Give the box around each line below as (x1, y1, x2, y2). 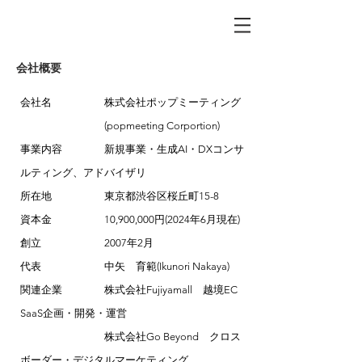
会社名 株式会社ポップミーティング (20, 96, 241, 108)
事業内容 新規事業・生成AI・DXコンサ (20, 143, 244, 155)
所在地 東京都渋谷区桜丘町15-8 (20, 190, 219, 202)
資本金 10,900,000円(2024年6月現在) (20, 213, 240, 225)
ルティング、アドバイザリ (20, 166, 146, 179)
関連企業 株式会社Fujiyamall (20, 284, 203, 296)
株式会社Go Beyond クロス (20, 330, 241, 343)
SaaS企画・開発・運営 (20, 307, 127, 319)
